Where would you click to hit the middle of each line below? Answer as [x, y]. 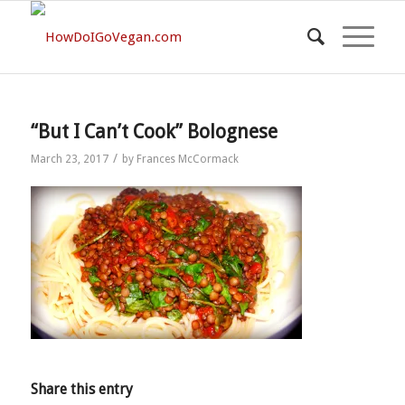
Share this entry [81, 389]
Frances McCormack [187, 159]
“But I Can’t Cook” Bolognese [154, 132]
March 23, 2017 [69, 159]
